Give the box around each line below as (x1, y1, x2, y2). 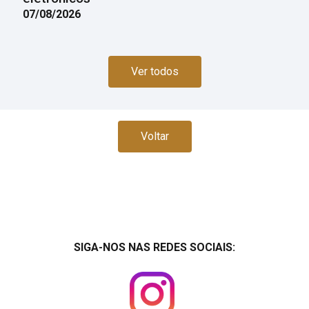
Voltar (140, 130, 169, 143)
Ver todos (130, 65, 179, 78)
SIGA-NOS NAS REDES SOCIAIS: (74, 241, 235, 254)
